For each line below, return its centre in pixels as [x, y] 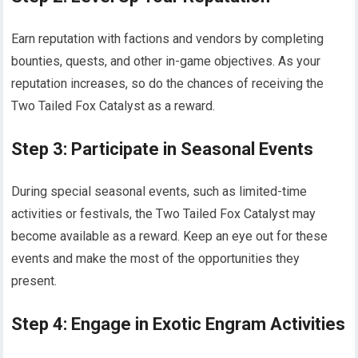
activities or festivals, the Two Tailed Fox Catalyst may [164, 213]
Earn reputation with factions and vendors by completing [168, 38]
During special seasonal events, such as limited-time [159, 191]
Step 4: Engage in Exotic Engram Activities [179, 324]
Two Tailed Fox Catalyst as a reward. [113, 105]
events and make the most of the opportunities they [156, 258]
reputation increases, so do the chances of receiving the [168, 83]
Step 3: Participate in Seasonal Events [163, 149]
